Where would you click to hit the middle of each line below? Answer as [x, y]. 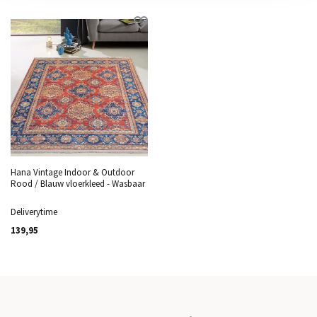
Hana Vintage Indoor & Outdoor [73, 172]
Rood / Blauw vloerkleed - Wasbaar [78, 184]
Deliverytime [34, 212]
